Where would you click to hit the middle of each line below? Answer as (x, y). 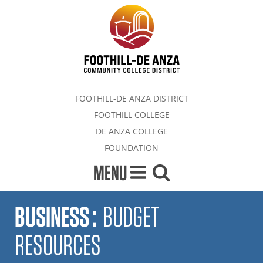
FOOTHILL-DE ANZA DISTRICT (131, 98)
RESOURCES (58, 245)
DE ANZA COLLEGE (131, 131)
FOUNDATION (131, 147)
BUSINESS (52, 216)
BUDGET (131, 216)
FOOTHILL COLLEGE (131, 114)
